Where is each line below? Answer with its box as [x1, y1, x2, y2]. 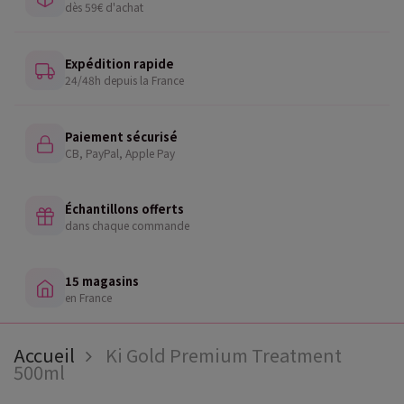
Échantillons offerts [65, 199, 184, 217]
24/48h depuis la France [65, 71, 184, 87]
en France [65, 289, 112, 305]
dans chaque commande [65, 216, 189, 233]
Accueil [14, 342, 75, 368]
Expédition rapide [65, 54, 174, 72]
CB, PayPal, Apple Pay [65, 144, 175, 161]
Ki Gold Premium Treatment [106, 342, 343, 368]
